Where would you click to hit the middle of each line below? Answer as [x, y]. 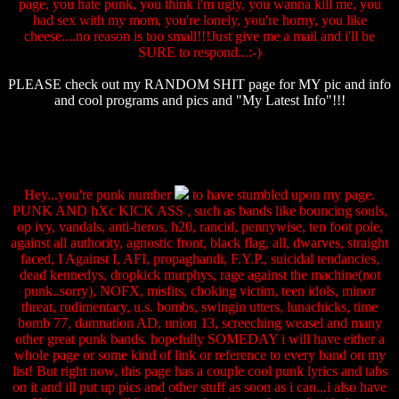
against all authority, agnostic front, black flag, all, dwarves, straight [199, 243]
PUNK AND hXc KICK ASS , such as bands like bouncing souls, [199, 211]
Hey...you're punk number [99, 195]
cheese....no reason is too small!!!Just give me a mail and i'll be [199, 36]
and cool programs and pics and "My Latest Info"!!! [199, 100]
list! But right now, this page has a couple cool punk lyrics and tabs [199, 371]
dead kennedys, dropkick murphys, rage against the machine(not [199, 275]
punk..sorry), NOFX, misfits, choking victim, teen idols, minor [199, 291]
